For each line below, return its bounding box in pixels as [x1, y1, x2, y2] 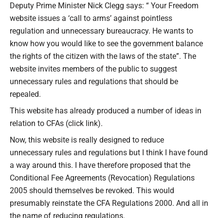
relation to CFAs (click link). [10, 118, 103, 128]
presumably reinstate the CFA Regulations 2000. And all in [10, 198, 208, 208]
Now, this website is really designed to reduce [10, 135, 164, 145]
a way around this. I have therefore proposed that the [10, 160, 190, 170]
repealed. [10, 89, 41, 99]
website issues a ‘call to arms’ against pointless [10, 13, 172, 23]
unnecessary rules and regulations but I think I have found [10, 147, 208, 157]
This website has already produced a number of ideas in [10, 106, 201, 115]
